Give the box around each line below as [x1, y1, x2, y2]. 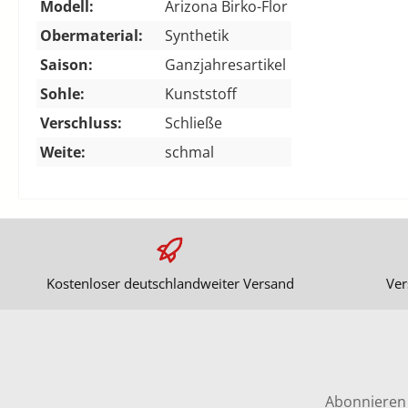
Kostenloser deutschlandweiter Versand [46, 274, 294, 292]
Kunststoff [165, 83, 237, 104]
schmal [165, 141, 214, 162]
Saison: [40, 54, 93, 75]
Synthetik [165, 25, 229, 46]
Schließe [165, 112, 222, 133]
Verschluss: [40, 112, 122, 133]
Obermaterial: [40, 25, 143, 46]
